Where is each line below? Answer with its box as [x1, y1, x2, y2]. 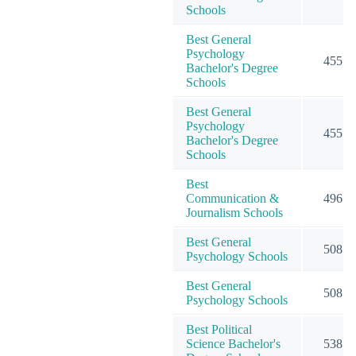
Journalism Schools [186, 205, 283, 219]
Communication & [186, 191, 279, 205]
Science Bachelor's [186, 336, 281, 350]
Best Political [186, 322, 252, 336]
